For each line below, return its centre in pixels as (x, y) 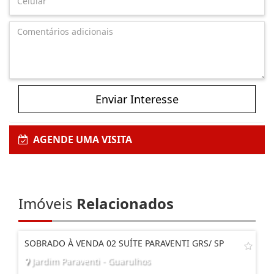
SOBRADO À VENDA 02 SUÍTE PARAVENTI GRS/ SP (124, 243)
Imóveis (47, 203)
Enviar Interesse (137, 99)
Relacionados (125, 203)
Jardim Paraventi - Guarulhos (90, 261)
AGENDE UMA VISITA (80, 139)
